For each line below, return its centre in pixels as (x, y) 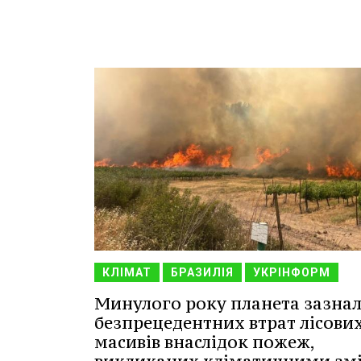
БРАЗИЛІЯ (202, 273)
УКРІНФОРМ (292, 273)
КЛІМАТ (127, 273)
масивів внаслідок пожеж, (204, 342)
